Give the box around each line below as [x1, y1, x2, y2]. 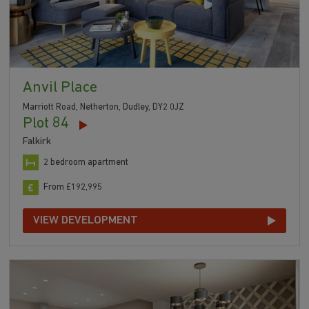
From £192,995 [43, 183, 103, 192]
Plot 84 [23, 115, 70, 132]
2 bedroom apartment [43, 157, 129, 167]
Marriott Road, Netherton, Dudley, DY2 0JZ [23, 102, 185, 112]
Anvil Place [23, 80, 98, 97]
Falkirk [23, 136, 52, 147]
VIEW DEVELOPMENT [33, 215, 139, 227]
